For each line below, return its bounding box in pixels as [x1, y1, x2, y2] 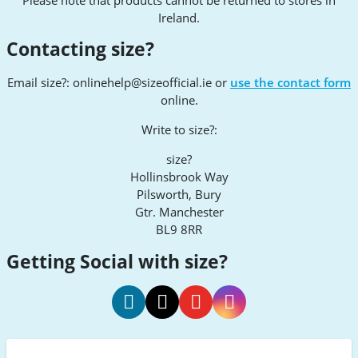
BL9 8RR [156, 221, 202, 238]
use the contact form [230, 74, 351, 91]
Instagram [212, 336, 267, 353]
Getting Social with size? [6, 249, 228, 274]
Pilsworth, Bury [137, 186, 221, 203]
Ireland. [158, 9, 200, 26]
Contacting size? [6, 37, 154, 62]
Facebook [111, 336, 164, 353]
